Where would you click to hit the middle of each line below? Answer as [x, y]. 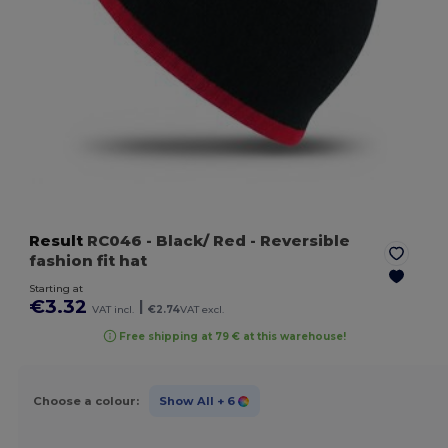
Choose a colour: [85, 400]
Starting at [56, 289]
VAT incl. [113, 310]
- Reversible [298, 241]
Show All [186, 400]
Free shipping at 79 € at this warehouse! [233, 336]
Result [56, 241]
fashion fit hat [88, 261]
